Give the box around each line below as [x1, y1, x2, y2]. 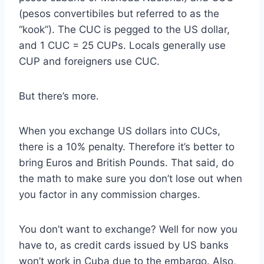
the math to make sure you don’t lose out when [19, 172, 242, 184]
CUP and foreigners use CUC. [19, 55, 160, 67]
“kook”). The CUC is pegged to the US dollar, [19, 23, 230, 35]
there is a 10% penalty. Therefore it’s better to [19, 140, 235, 153]
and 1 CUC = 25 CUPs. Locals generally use [19, 39, 226, 51]
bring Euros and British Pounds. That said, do [19, 156, 234, 169]
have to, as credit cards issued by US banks [19, 239, 229, 251]
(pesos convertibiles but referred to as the [19, 7, 219, 19]
